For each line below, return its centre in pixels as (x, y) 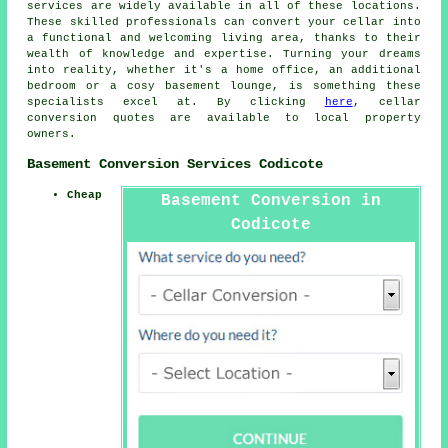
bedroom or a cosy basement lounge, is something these (224, 86)
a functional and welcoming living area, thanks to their (224, 38)
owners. (52, 134)
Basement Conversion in (270, 201)
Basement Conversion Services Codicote (175, 163)
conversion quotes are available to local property (224, 118)
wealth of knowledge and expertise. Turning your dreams (224, 54)
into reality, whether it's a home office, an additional (224, 70)
